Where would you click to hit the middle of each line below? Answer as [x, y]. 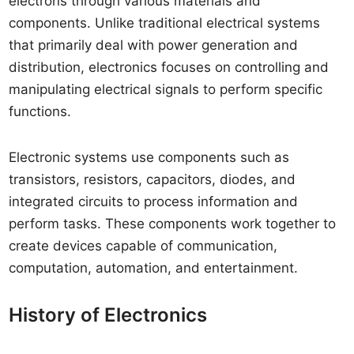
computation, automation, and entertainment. [154, 268]
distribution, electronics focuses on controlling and [169, 67]
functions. [40, 111]
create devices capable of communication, [143, 246]
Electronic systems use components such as [149, 157]
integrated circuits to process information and [154, 201]
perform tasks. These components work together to [173, 224]
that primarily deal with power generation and [154, 45]
